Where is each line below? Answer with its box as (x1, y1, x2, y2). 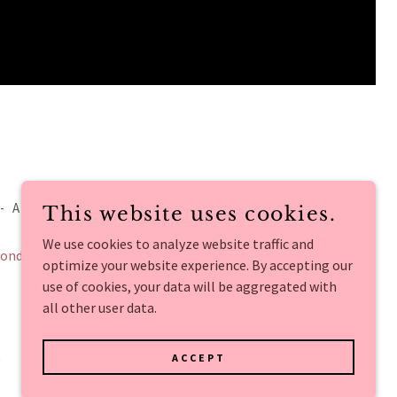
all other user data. (43, 299, 157, 316)
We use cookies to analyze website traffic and (43, 235, 314, 253)
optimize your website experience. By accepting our (43, 256, 353, 274)
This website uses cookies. (43, 202, 336, 226)
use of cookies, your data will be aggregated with (43, 277, 337, 295)
